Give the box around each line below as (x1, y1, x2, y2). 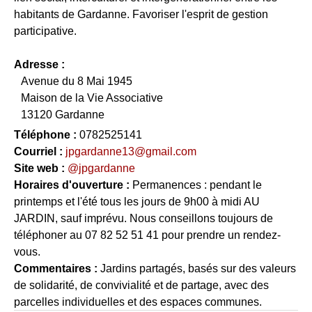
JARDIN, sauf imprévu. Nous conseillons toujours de (14, 212, 273, 224)
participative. (14, 25, 77, 37)
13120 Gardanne (21, 109, 104, 120)
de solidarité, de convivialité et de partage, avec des (14, 279, 269, 291)
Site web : (14, 162, 65, 174)
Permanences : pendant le (130, 179, 262, 191)
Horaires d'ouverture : (14, 179, 130, 191)
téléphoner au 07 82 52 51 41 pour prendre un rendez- (14, 229, 281, 241)
